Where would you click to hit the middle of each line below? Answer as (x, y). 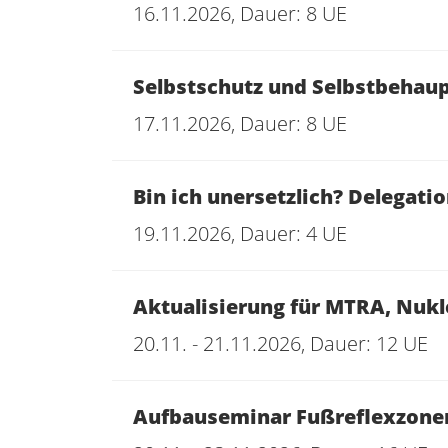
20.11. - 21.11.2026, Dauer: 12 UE (280, 343)
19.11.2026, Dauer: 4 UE (240, 233)
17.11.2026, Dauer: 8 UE (240, 123)
